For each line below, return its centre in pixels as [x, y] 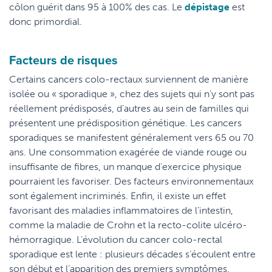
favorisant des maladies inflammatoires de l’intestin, [121, 210]
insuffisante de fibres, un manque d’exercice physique [125, 167]
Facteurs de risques [63, 60]
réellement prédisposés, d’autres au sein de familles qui [129, 108]
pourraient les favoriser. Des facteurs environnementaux [131, 181]
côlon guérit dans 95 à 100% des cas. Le [96, 7]
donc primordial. [46, 22]
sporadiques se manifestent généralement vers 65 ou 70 [131, 138]
